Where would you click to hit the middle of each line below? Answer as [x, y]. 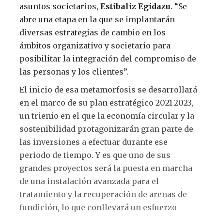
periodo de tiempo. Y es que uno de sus [95, 155]
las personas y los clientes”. [74, 72]
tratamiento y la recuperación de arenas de [103, 194]
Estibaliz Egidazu [135, 7]
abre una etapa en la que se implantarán [97, 20]
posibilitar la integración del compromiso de [108, 59]
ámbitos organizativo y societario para [95, 46]
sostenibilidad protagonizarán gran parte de [106, 129]
